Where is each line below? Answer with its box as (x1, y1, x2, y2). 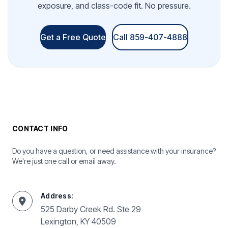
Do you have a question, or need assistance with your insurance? (12, 147, 216, 155)
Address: (41, 191, 74, 200)
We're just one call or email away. (12, 157, 116, 165)
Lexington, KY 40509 (41, 216, 116, 226)
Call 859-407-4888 (112, 32, 187, 42)
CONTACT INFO (12, 124, 68, 133)
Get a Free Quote (40, 32, 106, 42)
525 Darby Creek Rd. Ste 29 (41, 204, 141, 214)
